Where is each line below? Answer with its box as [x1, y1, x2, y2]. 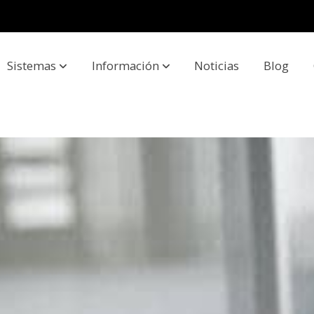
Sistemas [6, 57, 56, 74]
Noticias [194, 57, 240, 74]
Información [91, 57, 159, 74]
